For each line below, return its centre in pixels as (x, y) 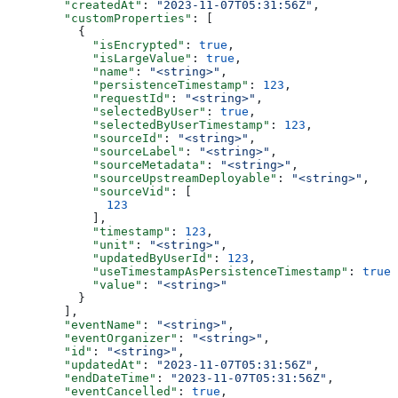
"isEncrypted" (117, 44)
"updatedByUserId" (131, 258)
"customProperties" (121, 18)
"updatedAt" (96, 364)
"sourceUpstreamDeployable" (163, 178)
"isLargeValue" (121, 58)
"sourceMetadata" (128, 164)
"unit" (92, 244)
